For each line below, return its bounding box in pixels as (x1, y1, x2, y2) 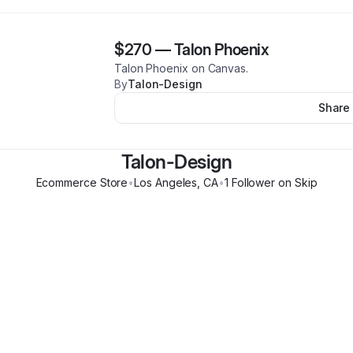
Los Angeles (134, 176, 198, 189)
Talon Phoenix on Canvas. (114, 61, 248, 75)
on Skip (275, 176, 318, 189)
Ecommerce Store (35, 176, 128, 189)
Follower (228, 176, 276, 189)
